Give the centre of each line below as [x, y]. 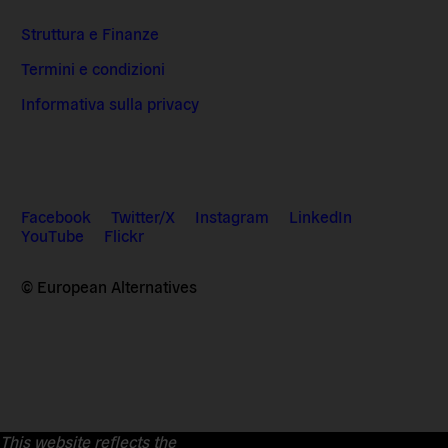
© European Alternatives [109, 285]
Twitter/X [143, 215]
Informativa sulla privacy [110, 103]
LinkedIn [321, 215]
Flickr [124, 234]
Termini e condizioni [93, 68]
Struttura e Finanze [90, 33]
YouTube [53, 234]
